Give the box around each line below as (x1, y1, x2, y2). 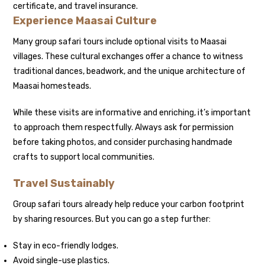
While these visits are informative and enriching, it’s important (13, 107, 251, 118)
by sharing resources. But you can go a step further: (13, 214, 211, 224)
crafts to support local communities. (13, 151, 155, 162)
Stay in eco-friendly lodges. (13, 240, 119, 251)
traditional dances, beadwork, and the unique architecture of (13, 66, 246, 76)
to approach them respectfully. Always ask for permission (13, 122, 234, 132)
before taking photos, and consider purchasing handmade (13, 137, 233, 147)
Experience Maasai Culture (13, 14, 157, 27)
